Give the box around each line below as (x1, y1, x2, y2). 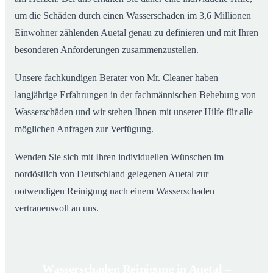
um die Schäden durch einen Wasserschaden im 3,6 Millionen (15, 10, 251, 21)
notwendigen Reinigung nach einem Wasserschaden (15, 186, 214, 197)
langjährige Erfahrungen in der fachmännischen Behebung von (15, 90, 256, 101)
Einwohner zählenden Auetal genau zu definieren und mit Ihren (15, 27, 258, 38)
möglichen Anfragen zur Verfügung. (15, 124, 154, 135)
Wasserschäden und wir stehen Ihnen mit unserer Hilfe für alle (15, 107, 253, 118)
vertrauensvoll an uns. (15, 203, 99, 214)
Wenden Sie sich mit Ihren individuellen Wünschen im (15, 152, 224, 163)
